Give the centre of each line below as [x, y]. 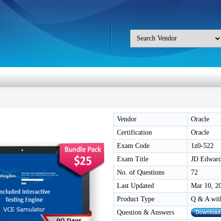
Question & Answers [146, 212]
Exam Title [133, 159]
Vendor [127, 119]
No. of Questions [141, 172]
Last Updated [135, 186]
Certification [134, 132]
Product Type [136, 199]
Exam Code [133, 146]
